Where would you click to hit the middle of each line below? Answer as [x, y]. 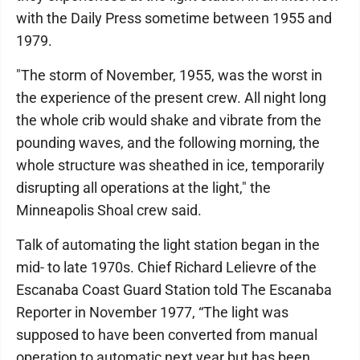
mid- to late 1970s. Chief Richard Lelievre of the [166, 267]
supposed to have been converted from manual [167, 335]
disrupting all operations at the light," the [143, 188]
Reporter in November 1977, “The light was [152, 312]
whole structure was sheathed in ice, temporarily [170, 165]
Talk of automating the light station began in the [168, 245]
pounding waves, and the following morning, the [168, 143]
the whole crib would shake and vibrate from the [169, 120]
